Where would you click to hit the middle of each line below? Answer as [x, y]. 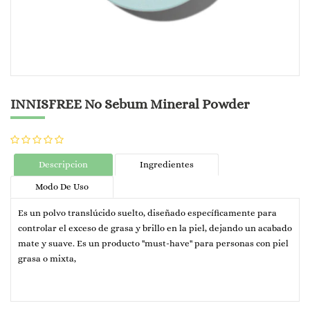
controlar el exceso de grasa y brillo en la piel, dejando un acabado [155, 228]
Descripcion [63, 165]
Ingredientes [167, 165]
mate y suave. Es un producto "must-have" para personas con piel [153, 244]
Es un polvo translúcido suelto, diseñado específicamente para [147, 213]
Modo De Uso [62, 187]
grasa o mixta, [47, 259]
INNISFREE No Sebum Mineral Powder [130, 104]
